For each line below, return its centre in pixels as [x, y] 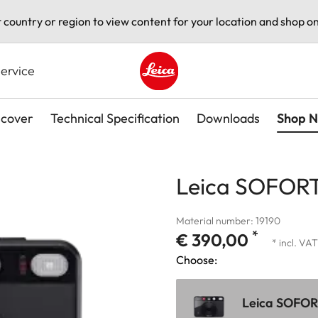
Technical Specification [115, 118]
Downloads [228, 118]
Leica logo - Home [185, 98]
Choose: [197, 259]
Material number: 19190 [228, 220]
